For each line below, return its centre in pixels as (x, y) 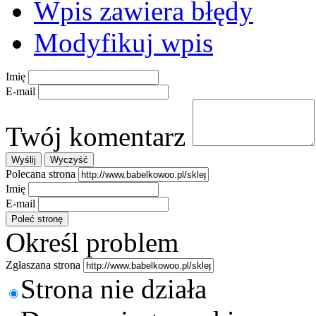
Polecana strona (41, 174)
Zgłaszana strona (43, 265)
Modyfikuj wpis (123, 42)
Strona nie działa (114, 288)
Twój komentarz (96, 136)
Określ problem (92, 242)
